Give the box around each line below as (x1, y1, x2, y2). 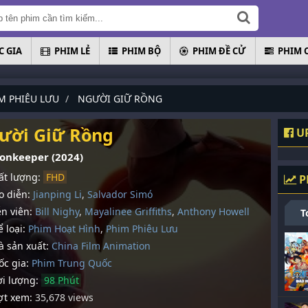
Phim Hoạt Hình (28, 222, 100, 235)
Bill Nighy (35, 205, 79, 218)
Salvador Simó (87, 188, 153, 201)
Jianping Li (33, 188, 82, 201)
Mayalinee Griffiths (85, 205, 172, 218)
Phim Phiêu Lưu (106, 222, 178, 235)
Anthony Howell (177, 205, 250, 218)
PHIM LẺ (54, 45, 90, 57)
